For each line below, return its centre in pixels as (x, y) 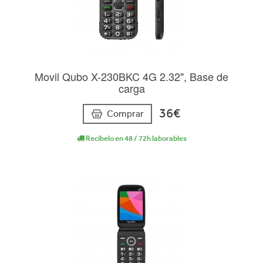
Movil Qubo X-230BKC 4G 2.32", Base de (131, 77)
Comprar (125, 113)
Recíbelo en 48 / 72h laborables (135, 138)
